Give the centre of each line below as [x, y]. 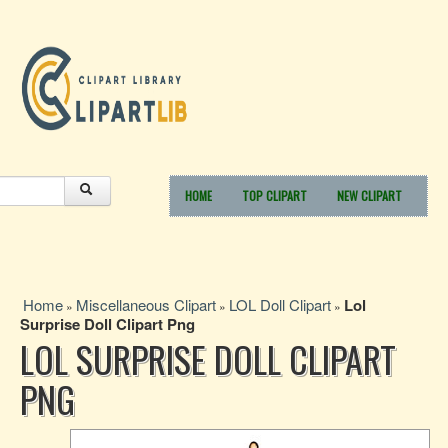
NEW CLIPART [369, 195]
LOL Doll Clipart [280, 304]
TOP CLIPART [274, 195]
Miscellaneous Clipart [146, 304]
